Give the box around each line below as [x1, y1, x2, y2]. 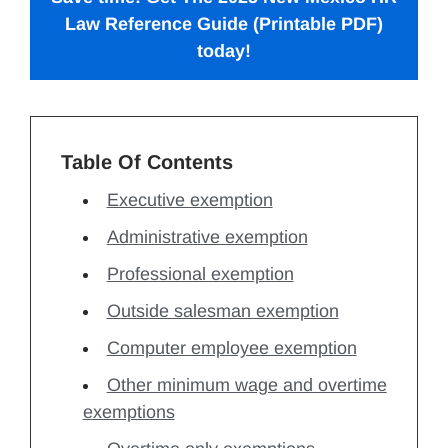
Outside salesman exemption [106, 301, 339, 321]
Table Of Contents [61, 151, 233, 173]
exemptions [82, 402, 175, 422]
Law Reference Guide [65, 14, 248, 34]
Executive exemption [106, 190, 273, 210]
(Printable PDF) [248, 14, 383, 34]
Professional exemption [106, 264, 294, 284]
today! [197, 41, 251, 61]
